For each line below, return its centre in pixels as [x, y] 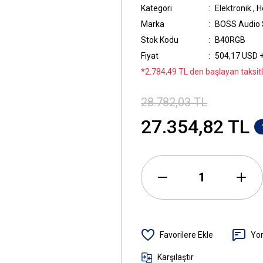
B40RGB [230, 40]
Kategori [156, 8]
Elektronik [233, 8]
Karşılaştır [176, 257]
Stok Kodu [160, 40]
